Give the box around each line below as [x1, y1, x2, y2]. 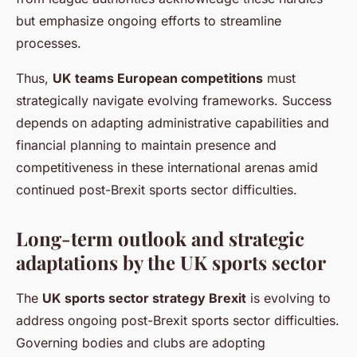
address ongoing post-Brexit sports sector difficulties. [16, 312, 339, 329]
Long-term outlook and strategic [16, 226, 304, 252]
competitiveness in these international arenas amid [16, 159, 318, 176]
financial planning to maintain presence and [16, 137, 277, 154]
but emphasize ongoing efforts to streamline [16, 13, 281, 29]
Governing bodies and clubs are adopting [16, 335, 265, 351]
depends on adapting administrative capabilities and [16, 115, 329, 131]
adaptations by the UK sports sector [16, 249, 326, 276]
